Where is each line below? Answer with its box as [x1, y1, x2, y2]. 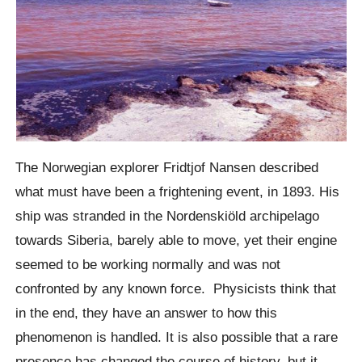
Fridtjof [163, 159, 210, 176]
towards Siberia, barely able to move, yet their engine [15, 232, 338, 249]
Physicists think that [213, 280, 337, 297]
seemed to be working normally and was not [15, 256, 281, 273]
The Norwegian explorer [15, 159, 164, 176]
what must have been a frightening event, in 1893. [15, 183, 316, 200]
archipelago [250, 208, 320, 225]
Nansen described [209, 159, 319, 176]
